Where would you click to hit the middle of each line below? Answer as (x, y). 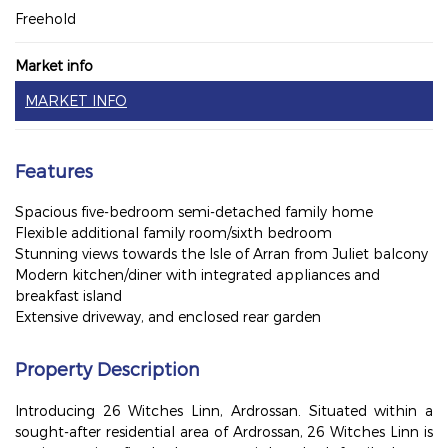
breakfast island (68, 295)
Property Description (107, 368)
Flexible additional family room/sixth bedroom (173, 232)
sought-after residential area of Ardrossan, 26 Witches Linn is (224, 431)
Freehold (45, 18)
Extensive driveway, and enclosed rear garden (168, 316)
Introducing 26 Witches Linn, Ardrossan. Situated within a (224, 410)
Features (54, 170)
